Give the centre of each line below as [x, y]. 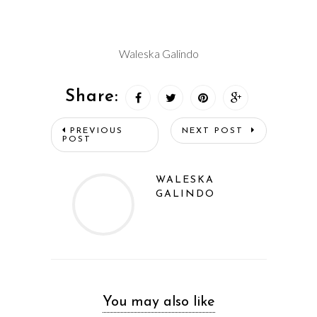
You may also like [158, 302]
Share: [92, 97]
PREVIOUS [96, 131]
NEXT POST [214, 131]
